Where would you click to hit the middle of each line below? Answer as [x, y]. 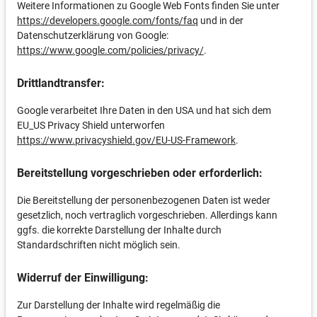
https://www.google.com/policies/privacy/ [110, 50]
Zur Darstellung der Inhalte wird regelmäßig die [119, 305]
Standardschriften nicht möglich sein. [99, 245]
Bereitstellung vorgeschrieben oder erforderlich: [140, 173]
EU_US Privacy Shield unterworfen [91, 125]
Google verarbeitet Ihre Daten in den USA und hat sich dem [144, 110]
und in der [221, 21]
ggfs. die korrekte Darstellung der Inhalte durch [119, 230]
